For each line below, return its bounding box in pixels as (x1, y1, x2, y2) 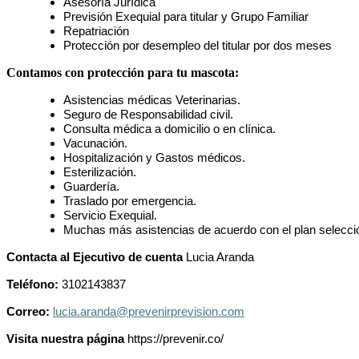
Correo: (6, 305, 50, 319)
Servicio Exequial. (63, 209, 157, 223)
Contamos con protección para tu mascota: (6, 66, 239, 80)
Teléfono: (6, 278, 58, 292)
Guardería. (63, 180, 119, 194)
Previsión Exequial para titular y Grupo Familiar (63, 10, 309, 24)
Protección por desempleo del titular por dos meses (63, 39, 332, 53)
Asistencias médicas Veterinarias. (63, 94, 240, 107)
